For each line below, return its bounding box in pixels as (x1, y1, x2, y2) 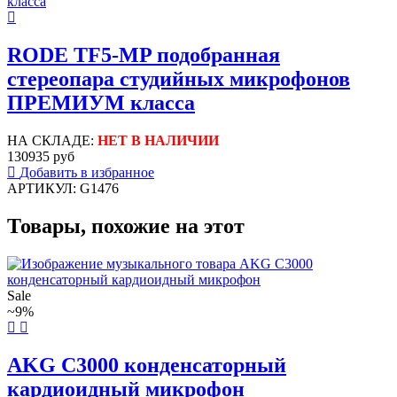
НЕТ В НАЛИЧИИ (97, 133, 219, 149)
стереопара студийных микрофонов (7, 67, 350, 91)
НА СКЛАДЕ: (7, 133, 97, 149)
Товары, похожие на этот (7, 214, 245, 238)
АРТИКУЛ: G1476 (7, 181, 119, 197)
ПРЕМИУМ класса (7, 91, 195, 115)
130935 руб (7, 149, 74, 165)
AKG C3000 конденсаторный (7, 353, 286, 377)
